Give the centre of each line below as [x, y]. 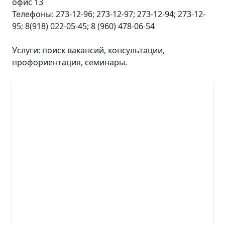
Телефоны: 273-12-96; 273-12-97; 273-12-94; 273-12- [109, 14]
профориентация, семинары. [70, 62]
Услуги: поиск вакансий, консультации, [88, 50]
